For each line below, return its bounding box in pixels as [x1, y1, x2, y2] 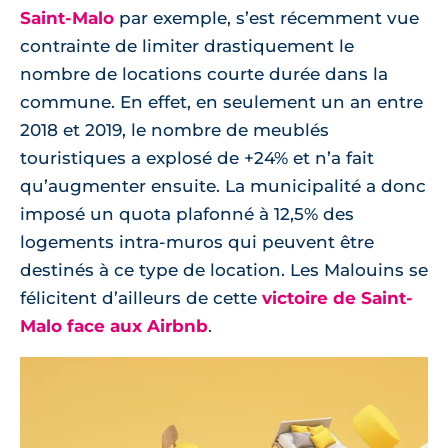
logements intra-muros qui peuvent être [20, 232, 374, 253]
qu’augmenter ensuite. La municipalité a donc [20, 176, 426, 197]
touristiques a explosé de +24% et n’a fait [20, 148, 374, 169]
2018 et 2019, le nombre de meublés [20, 120, 329, 141]
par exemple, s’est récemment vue [114, 8, 419, 29]
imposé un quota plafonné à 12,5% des [20, 204, 354, 225]
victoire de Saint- [262, 288, 413, 309]
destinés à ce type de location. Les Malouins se [20, 260, 428, 281]
